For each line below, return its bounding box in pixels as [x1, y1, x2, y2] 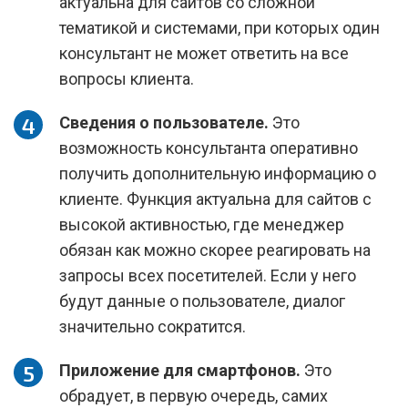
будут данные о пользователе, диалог [59, 291, 345, 311]
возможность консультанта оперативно [59, 138, 358, 158]
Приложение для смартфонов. [59, 361, 301, 380]
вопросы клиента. [59, 69, 194, 88]
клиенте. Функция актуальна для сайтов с [59, 189, 372, 209]
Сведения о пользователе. [59, 113, 269, 132]
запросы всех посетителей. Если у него [59, 266, 356, 285]
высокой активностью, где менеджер [59, 215, 344, 234]
